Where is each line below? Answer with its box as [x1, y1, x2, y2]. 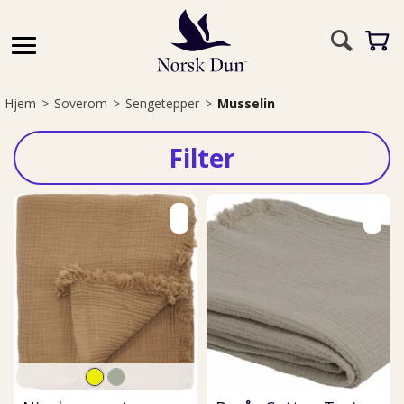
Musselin [217, 95, 275, 112]
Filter [169, 141, 235, 175]
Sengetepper [125, 95, 199, 112]
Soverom [54, 95, 107, 112]
